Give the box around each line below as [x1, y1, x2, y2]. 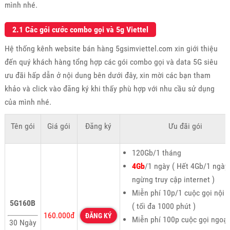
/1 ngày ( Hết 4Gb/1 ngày [144, 161, 228, 171]
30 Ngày [9, 217, 36, 227]
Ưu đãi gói [168, 121, 202, 131]
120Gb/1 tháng [131, 147, 181, 158]
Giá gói [47, 121, 71, 131]
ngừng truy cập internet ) [131, 174, 215, 184]
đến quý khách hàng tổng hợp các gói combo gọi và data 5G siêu [4, 56, 218, 67]
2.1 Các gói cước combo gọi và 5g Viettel [12, 24, 148, 34]
